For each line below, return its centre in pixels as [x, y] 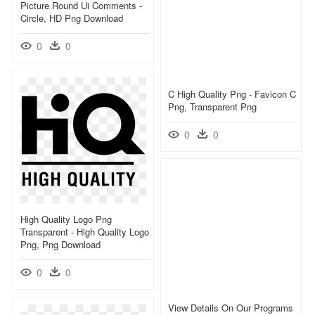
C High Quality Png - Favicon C [232, 94]
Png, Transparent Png [212, 106]
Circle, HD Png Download [72, 18]
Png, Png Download [60, 244]
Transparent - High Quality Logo [85, 231]
